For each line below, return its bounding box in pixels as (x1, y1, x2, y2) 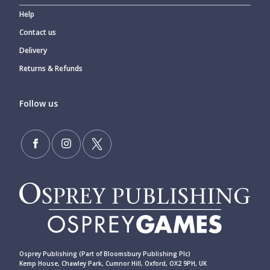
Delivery (19, 45, 47, 56)
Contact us (19, 27, 56, 38)
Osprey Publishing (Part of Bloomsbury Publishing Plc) (19, 250, 190, 259)
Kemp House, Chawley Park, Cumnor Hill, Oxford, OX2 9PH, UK (19, 259, 207, 268)
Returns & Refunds (19, 63, 83, 74)
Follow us (19, 98, 58, 110)
